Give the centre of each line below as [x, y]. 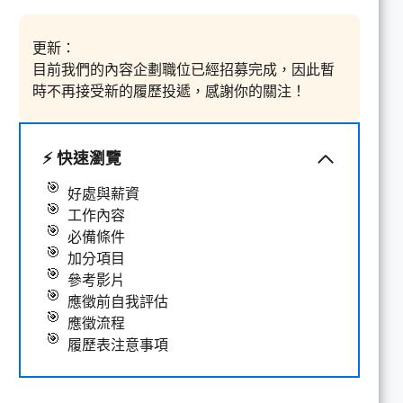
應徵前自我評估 [118, 301]
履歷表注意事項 [118, 345]
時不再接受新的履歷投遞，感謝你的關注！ [169, 91]
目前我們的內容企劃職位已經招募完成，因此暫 [184, 69]
